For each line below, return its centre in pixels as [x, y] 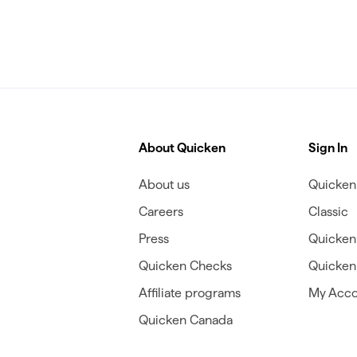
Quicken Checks [185, 265]
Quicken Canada [185, 320]
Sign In [328, 147]
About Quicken [182, 147]
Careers [161, 211]
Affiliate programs [189, 292]
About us [164, 184]
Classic [329, 211]
